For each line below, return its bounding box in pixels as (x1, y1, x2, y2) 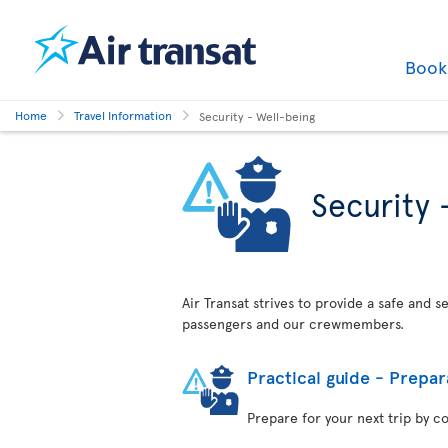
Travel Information (74, 107, 172, 123)
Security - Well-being (199, 107, 315, 124)
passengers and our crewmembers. (182, 314, 404, 333)
